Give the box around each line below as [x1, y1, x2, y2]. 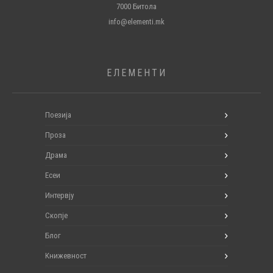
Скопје [45, 210, 68, 220]
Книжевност [45, 250, 87, 260]
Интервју [45, 190, 74, 200]
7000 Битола [116, 1, 157, 11]
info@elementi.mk [108, 16, 165, 26]
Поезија [45, 110, 71, 119]
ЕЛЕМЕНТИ [106, 66, 167, 79]
